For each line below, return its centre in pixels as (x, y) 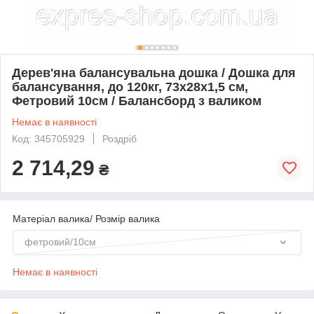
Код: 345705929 (48, 138)
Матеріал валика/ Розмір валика (86, 218)
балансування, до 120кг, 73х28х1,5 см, (130, 87)
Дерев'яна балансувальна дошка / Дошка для (154, 73)
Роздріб (120, 138)
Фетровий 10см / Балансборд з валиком (137, 101)
